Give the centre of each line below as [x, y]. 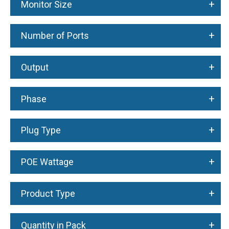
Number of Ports [55, 36]
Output [35, 67]
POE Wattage [47, 162]
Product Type [48, 193]
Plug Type [41, 130]
